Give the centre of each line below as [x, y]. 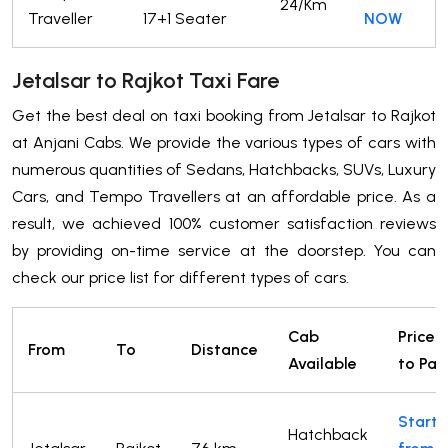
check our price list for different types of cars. [180, 278]
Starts [422, 422]
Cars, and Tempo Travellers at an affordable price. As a [224, 197]
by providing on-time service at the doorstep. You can [224, 251]
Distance [224, 350]
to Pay [422, 364]
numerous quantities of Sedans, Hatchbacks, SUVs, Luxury [224, 170]
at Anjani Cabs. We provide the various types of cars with [224, 143]
